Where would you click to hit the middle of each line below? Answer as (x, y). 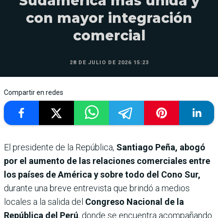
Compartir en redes (34, 93)
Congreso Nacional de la (135, 202)
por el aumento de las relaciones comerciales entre (107, 161)
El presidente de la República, (59, 147)
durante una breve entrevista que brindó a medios (97, 188)
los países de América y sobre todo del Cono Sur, (102, 175)
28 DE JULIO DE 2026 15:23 (109, 63)
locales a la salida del (45, 202)
